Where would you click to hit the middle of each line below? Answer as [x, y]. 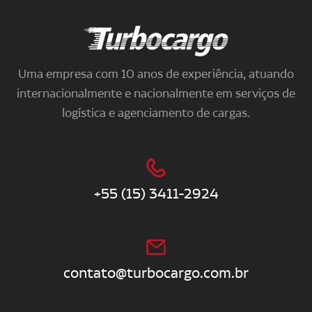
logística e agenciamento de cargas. [156, 112]
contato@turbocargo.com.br [156, 273]
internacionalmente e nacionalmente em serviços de [156, 93]
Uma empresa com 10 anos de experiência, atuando [156, 73]
